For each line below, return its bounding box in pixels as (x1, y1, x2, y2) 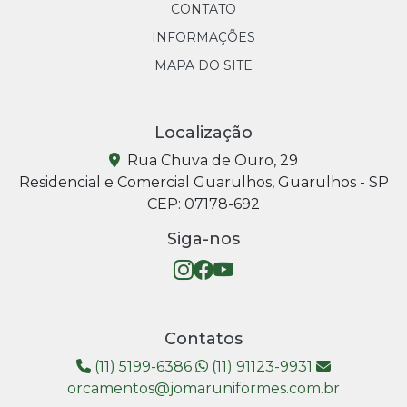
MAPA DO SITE (154, 56, 253, 74)
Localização (154, 122, 253, 143)
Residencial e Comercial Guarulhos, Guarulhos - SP (18, 173, 389, 191)
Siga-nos (167, 228, 240, 249)
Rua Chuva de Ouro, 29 (124, 151, 298, 169)
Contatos (164, 328, 243, 349)
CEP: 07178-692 (147, 194, 260, 213)
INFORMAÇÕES (152, 28, 255, 45)
